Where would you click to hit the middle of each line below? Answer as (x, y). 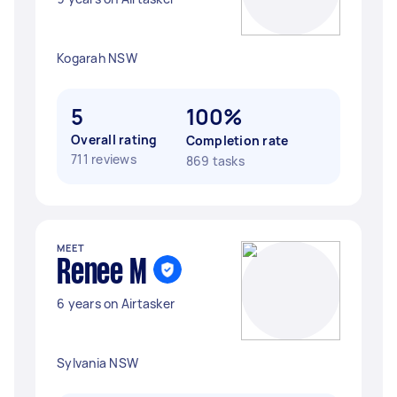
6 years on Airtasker (116, 304)
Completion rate (237, 140)
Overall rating (114, 140)
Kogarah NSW (97, 58)
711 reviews (104, 159)
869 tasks (215, 161)
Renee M (102, 274)
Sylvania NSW (97, 363)
